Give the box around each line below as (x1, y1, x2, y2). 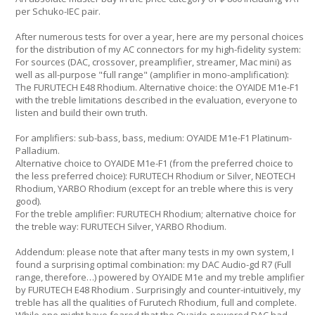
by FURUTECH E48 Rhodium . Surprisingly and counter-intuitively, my (15, 283, 301, 296)
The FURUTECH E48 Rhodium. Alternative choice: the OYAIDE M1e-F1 (15, 81, 299, 94)
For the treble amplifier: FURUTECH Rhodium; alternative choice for (15, 207, 296, 220)
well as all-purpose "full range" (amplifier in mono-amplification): (15, 68, 289, 81)
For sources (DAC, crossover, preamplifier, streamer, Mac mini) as (15, 56, 292, 68)
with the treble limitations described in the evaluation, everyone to (15, 94, 297, 106)
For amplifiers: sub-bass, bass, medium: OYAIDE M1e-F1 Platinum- (15, 131, 292, 144)
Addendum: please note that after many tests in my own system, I (15, 245, 294, 258)
